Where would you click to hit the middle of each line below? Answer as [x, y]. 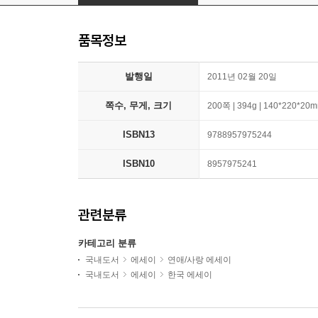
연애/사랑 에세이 [199, 260]
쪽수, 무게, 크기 [138, 106]
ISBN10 [138, 164]
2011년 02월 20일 [242, 77]
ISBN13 [138, 135]
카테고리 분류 [107, 243]
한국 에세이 [190, 275]
